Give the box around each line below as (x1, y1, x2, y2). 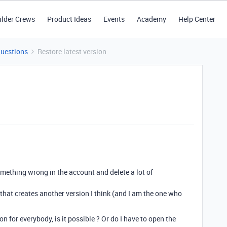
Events (103, 14, 125, 24)
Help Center (178, 14, 215, 24)
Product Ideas (47, 14, 91, 24)
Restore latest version (37, 47, 106, 56)
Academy (136, 14, 166, 24)
